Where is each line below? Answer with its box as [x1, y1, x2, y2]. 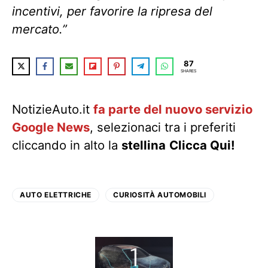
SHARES [181, 68, 196, 74]
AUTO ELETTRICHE [20, 190, 92, 199]
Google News [12, 119, 90, 135]
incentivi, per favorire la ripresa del [12, 3, 212, 19]
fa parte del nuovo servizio [93, 101, 252, 117]
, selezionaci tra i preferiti [90, 119, 236, 135]
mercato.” [12, 21, 67, 36]
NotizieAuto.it [12, 101, 93, 117]
